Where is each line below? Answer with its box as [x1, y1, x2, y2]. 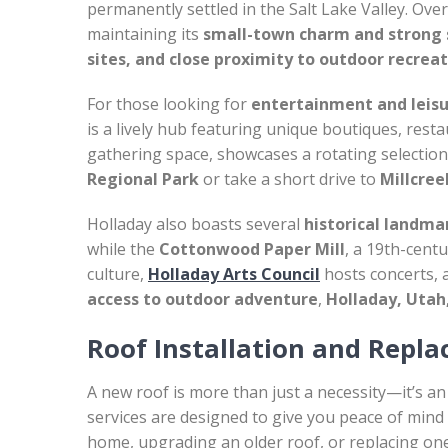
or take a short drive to [199, 168, 380, 190]
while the [87, 238, 159, 260]
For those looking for [87, 93, 251, 115]
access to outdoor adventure [87, 288, 318, 310]
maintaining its [87, 23, 203, 45]
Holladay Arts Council [148, 263, 320, 285]
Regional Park [87, 168, 199, 190]
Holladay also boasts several [87, 213, 304, 235]
